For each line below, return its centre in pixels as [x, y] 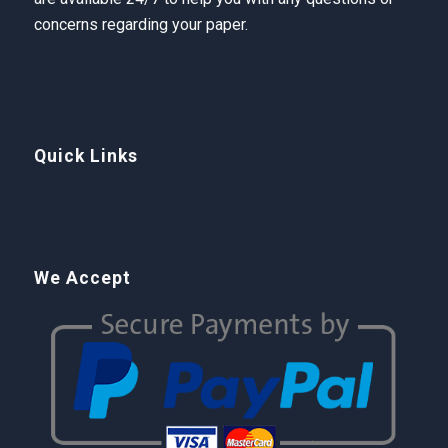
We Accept [82, 277]
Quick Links [85, 155]
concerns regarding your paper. [140, 25]
